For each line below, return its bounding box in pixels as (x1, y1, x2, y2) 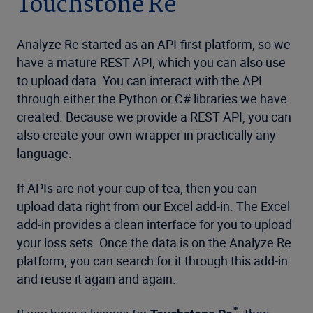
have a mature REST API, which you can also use (17, 54, 286, 71)
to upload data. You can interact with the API (17, 72, 262, 89)
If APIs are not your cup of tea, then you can (17, 180, 257, 196)
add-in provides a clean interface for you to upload (17, 216, 292, 233)
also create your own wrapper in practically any (17, 126, 276, 143)
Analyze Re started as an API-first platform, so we (17, 36, 291, 52)
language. (17, 145, 72, 161)
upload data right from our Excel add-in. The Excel (17, 198, 290, 214)
